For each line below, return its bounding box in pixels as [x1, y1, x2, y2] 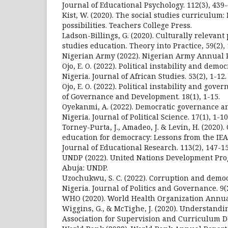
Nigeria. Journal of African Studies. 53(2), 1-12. [62, 71, 226, 81]
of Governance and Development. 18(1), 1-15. [62, 92, 220, 101]
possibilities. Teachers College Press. [62, 20, 192, 30]
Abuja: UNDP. [62, 163, 108, 173]
